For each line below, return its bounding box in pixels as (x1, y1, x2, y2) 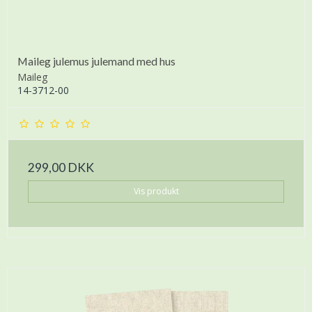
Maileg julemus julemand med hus (17, 54, 175, 68)
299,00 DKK (28, 159, 94, 175)
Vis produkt (133, 185, 179, 197)
